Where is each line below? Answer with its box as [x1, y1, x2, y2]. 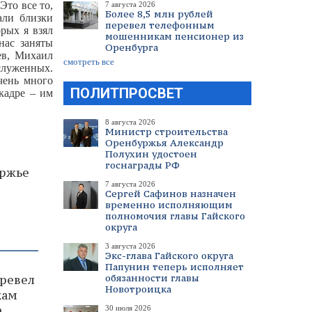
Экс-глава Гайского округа [105, 249, 233, 262]
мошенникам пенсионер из [105, 30, 244, 42]
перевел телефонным [105, 19, 214, 31]
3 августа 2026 [105, 242, 155, 250]
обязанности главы [105, 272, 199, 284]
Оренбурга [105, 41, 158, 54]
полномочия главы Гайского [105, 210, 245, 222]
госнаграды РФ [105, 159, 180, 171]
